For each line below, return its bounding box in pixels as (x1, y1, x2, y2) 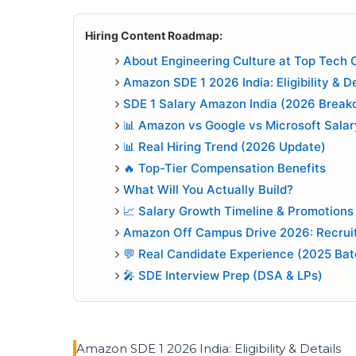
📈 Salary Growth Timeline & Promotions (122, 203, 354, 219)
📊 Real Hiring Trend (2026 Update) (122, 138, 326, 154)
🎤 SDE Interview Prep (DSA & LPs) (122, 267, 323, 283)
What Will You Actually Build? (122, 181, 293, 197)
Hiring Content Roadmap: (85, 29, 222, 42)
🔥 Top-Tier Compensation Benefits (122, 160, 326, 176)
